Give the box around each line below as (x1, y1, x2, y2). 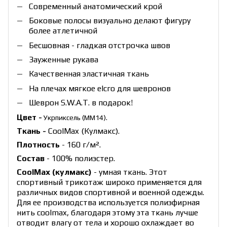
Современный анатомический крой (29, 1, 162, 11)
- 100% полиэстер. (47, 153, 115, 163)
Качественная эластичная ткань (29, 69, 149, 79)
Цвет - (17, 112, 42, 122)
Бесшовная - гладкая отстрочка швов (29, 40, 170, 50)
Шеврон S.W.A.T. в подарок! (29, 98, 133, 108)
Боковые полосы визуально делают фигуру (29, 16, 191, 26)
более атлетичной (29, 26, 97, 36)
